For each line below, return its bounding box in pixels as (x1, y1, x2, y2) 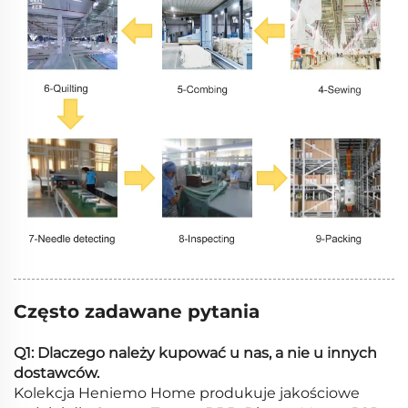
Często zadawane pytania (14, 301, 260, 323)
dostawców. (14, 364, 99, 382)
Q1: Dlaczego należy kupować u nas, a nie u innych (14, 344, 377, 362)
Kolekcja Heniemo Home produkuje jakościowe (14, 384, 360, 403)
